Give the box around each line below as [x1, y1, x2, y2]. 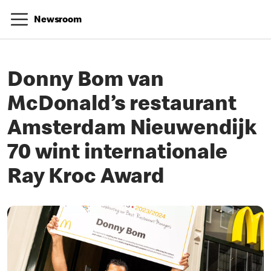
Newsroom [34, 16, 82, 25]
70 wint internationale [7, 143, 227, 165]
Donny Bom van [7, 71, 165, 93]
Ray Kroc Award [7, 168, 165, 189]
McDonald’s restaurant [7, 95, 237, 117]
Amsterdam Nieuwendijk [7, 119, 258, 141]
